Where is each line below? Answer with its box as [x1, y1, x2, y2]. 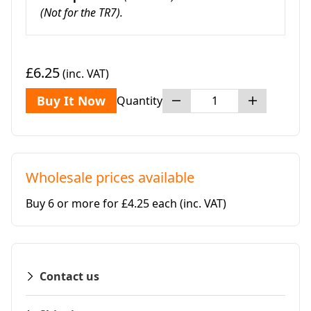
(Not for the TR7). [40, 5, 123, 21]
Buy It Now [37, 92, 106, 110]
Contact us [40, 269, 99, 285]
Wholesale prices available [26, 168, 194, 187]
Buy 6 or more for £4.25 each [26, 196, 180, 212]
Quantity [117, 93, 162, 109]
